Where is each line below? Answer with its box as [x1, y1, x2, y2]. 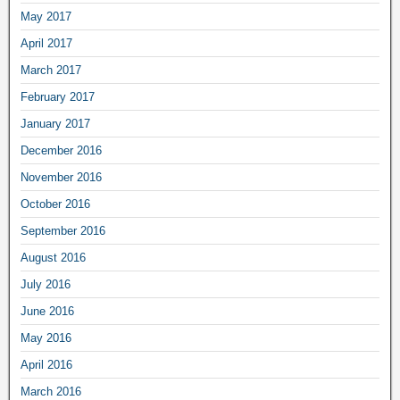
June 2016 [21, 304, 74, 318]
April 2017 [21, 36, 72, 50]
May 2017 [21, 9, 71, 23]
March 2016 [21, 384, 81, 398]
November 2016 [21, 170, 102, 184]
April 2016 [21, 357, 72, 371]
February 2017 [21, 89, 95, 104]
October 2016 [21, 196, 90, 211]
